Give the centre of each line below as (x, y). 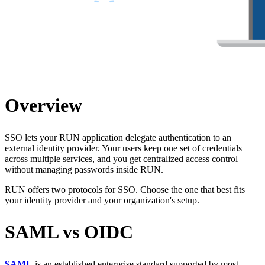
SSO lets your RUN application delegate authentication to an (118, 137)
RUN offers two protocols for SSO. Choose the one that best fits (125, 189)
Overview (43, 106)
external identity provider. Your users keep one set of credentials (123, 148)
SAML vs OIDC (69, 232)
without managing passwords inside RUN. (84, 169)
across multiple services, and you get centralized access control (121, 159)
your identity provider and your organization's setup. (102, 200)
